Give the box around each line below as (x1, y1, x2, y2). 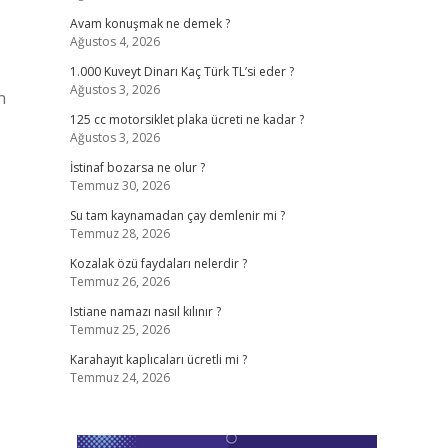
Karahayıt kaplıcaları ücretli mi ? (69, 351, 247, 368)
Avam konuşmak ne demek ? (69, 15, 230, 32)
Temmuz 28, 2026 (69, 225, 170, 242)
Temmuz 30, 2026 (69, 177, 170, 194)
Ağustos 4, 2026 (69, 33, 160, 50)
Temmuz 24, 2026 (69, 369, 170, 386)
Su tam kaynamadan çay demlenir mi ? (69, 207, 285, 224)
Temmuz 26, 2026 (69, 273, 170, 290)
